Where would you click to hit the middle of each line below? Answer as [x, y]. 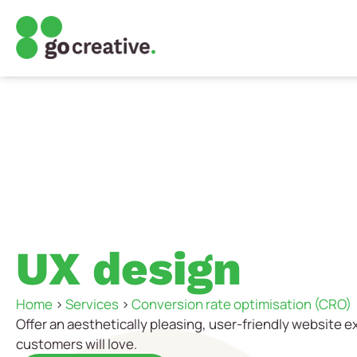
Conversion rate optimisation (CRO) [241, 304]
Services [92, 304]
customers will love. [76, 344]
